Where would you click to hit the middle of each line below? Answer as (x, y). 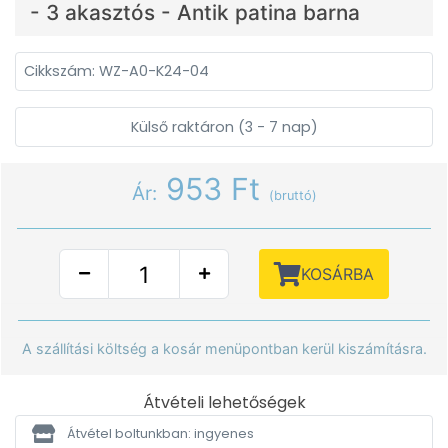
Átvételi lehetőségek (224, 402)
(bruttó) (292, 195)
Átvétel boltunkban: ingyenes (160, 433)
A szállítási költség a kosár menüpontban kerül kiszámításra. (224, 348)
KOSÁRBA (337, 274)
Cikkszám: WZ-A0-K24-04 (116, 71)
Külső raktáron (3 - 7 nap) (224, 126)
